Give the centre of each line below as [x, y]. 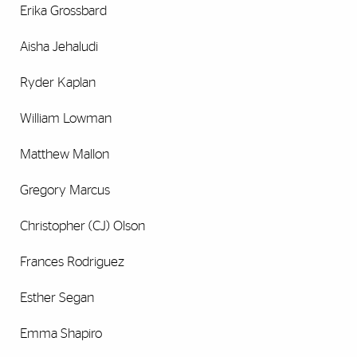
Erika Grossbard [63, 11]
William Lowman [66, 119]
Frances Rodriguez [72, 262]
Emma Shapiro [61, 334]
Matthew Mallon [65, 155]
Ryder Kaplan [58, 83]
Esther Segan [57, 298]
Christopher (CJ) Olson [82, 226]
